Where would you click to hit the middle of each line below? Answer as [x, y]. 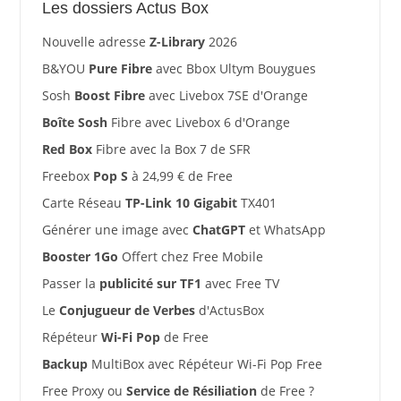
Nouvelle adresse [95, 41]
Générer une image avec [117, 229]
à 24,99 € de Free [180, 175]
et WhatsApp [285, 229]
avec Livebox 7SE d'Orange [226, 95]
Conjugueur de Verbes [127, 310]
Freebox [67, 175]
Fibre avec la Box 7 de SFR [171, 149]
